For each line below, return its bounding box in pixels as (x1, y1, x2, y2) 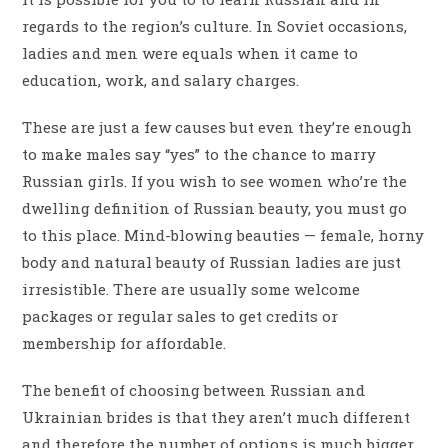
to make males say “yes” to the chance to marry (22, 143, 377, 164)
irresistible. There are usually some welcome (22, 278, 361, 299)
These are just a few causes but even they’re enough (22, 116, 413, 137)
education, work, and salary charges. (22, 69, 300, 90)
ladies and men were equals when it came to (22, 42, 359, 63)
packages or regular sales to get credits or (22, 305, 339, 326)
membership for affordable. (22, 332, 227, 353)
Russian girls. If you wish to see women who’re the (22, 170, 408, 191)
